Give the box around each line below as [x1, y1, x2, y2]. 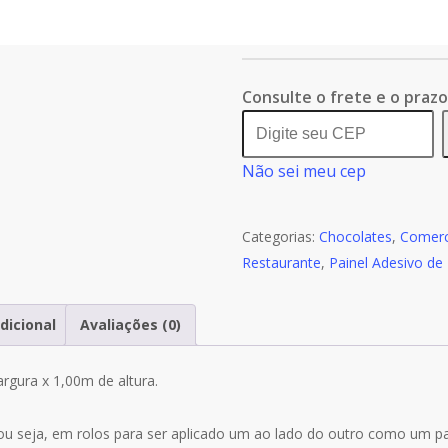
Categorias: [241, 226, 319, 246]
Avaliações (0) [80, 314, 181, 334]
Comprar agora [354, 7, 440, 22]
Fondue [264, 136, 314, 155]
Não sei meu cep [241, 159, 366, 182]
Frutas [264, 162, 306, 181]
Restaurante [241, 252, 321, 272]
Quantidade [264, 6, 340, 25]
